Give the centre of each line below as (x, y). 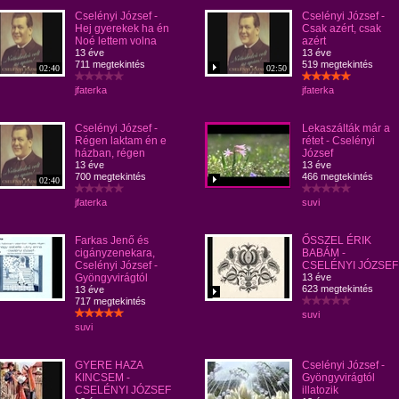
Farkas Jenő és (112, 240)
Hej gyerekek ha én (122, 28)
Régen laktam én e (121, 141)
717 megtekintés (110, 301)
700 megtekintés (110, 176)
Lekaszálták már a (346, 128)
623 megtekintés (338, 289)
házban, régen (110, 153)
